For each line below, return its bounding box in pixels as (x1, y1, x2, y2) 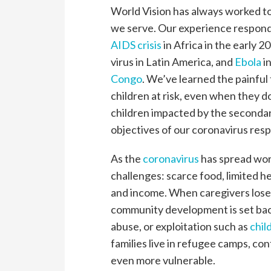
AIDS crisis (111, 38, 162, 52)
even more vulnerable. (111, 253, 216, 267)
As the (111, 152, 143, 166)
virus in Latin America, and (111, 55, 235, 69)
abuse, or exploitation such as (111, 220, 250, 233)
